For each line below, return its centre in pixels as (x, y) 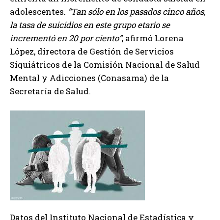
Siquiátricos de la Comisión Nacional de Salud (105, 65)
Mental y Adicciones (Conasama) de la (89, 78)
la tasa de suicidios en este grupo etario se (90, 25)
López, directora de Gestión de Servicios (92, 52)
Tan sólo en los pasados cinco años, (138, 12)
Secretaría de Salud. (50, 91)
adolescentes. (39, 12)
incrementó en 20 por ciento (64, 38)
